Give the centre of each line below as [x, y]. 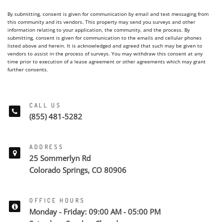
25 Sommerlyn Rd [60, 158]
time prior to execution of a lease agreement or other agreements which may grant [107, 61]
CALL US [45, 105]
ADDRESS [47, 147]
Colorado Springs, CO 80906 [78, 170]
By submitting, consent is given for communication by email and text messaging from [108, 14]
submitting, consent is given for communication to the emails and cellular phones [105, 38]
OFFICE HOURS [57, 200]
